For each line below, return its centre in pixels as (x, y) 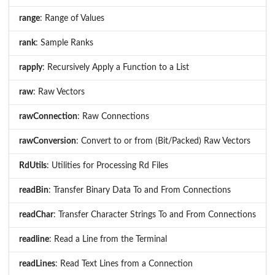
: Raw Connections (113, 116)
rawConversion (48, 141)
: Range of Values (72, 18)
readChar (36, 215)
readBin (34, 190)
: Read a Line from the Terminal (108, 239)
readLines (37, 264)
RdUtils (33, 165)
